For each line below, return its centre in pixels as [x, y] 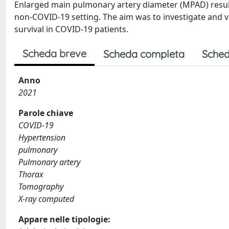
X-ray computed [46, 199]
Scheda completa [144, 54]
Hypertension [42, 138]
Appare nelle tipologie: [64, 219]
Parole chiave [46, 113]
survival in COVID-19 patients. [71, 29]
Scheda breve [54, 53]
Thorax [31, 174]
